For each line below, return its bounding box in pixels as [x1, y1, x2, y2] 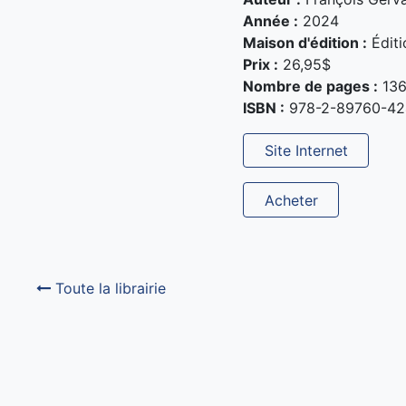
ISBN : [243, 98, 285, 117]
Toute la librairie [51, 278, 167, 297]
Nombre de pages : [243, 76, 379, 95]
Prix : [243, 54, 279, 73]
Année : [243, 11, 299, 30]
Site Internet [264, 140, 348, 159]
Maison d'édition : [243, 33, 368, 52]
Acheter [264, 190, 318, 209]
